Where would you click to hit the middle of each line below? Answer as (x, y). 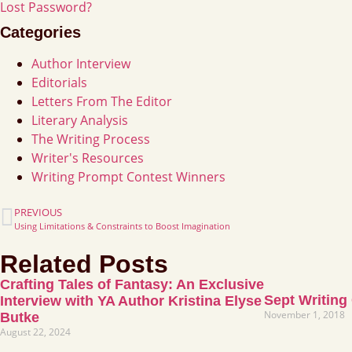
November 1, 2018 (304, 314)
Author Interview (81, 63)
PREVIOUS (38, 212)
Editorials (59, 82)
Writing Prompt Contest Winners (128, 176)
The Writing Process (91, 139)
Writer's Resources (88, 158)
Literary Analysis (80, 120)
